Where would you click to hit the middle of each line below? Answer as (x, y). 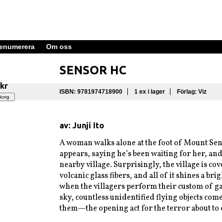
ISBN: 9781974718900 (91, 91)
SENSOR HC (93, 70)
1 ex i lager (149, 91)
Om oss (59, 46)
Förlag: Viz (192, 91)
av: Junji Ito (82, 125)
